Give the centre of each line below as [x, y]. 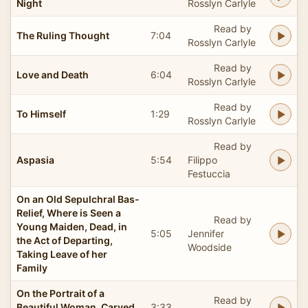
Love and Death [53, 74]
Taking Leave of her [62, 254]
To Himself [41, 113]
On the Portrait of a [60, 293]
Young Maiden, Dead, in [72, 226]
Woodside [210, 247]
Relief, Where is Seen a [69, 212]
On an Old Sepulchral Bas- [78, 199]
